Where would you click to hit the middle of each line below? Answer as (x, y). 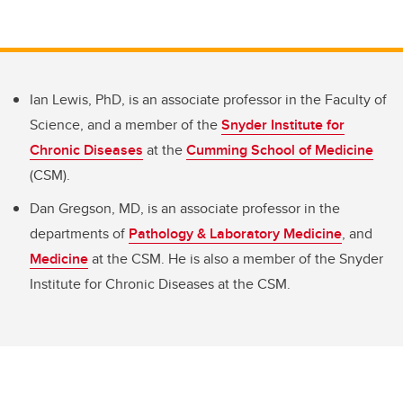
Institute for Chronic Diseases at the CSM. (160, 283)
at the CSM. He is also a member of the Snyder (236, 258)
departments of (79, 233)
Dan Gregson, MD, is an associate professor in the (185, 208)
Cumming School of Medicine (280, 150)
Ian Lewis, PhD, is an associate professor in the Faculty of (208, 100)
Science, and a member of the (125, 125)
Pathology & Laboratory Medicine (235, 233)
